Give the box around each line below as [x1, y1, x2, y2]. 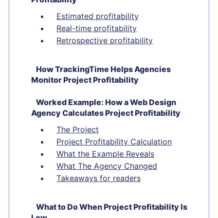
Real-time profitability [56, 23, 137, 33]
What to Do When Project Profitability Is [36, 202, 187, 212]
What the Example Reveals [56, 149, 154, 159]
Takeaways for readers [56, 173, 141, 183]
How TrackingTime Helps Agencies [36, 64, 171, 74]
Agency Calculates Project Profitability [31, 108, 181, 118]
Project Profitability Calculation [56, 137, 172, 146]
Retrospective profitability [56, 36, 153, 45]
